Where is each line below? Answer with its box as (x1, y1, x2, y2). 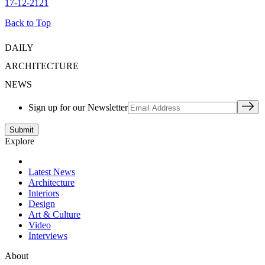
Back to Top (5, 18, 51, 28)
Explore (5, 136, 34, 147)
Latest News (28, 167, 75, 177)
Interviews (28, 231, 67, 241)
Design (28, 199, 55, 209)
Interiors (28, 188, 59, 199)
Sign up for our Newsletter (28, 102, 128, 113)
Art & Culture (28, 209, 80, 220)
